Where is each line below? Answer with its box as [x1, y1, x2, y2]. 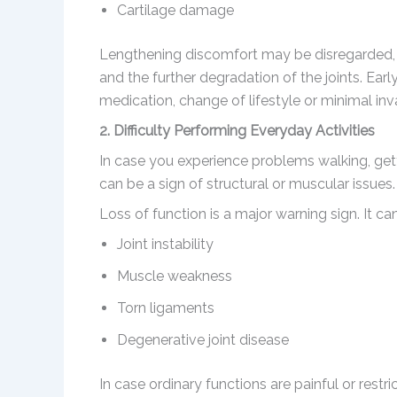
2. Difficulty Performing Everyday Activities [99, 122, 375, 140]
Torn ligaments [117, 300, 214, 317]
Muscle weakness [117, 268, 232, 285]
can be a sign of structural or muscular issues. [99, 175, 395, 193]
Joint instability [117, 236, 214, 253]
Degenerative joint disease [117, 331, 289, 349]
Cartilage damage [117, 2, 234, 19]
